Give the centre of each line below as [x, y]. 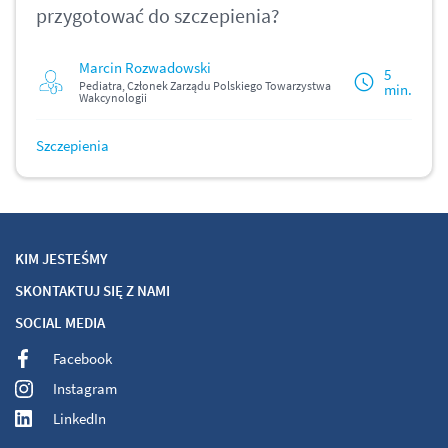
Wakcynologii [112, 98]
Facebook [82, 359]
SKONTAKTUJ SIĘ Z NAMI [92, 291]
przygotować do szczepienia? [158, 16]
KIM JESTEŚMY [61, 259]
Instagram [85, 389]
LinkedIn [79, 419]
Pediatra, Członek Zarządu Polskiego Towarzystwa [204, 86]
